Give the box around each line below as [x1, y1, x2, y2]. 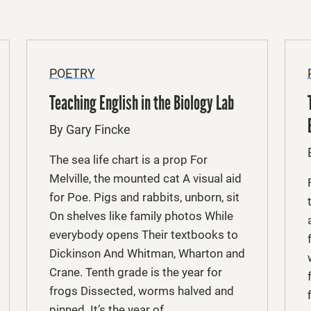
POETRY [49, 65, 95, 81]
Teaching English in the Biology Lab [49, 90, 234, 115]
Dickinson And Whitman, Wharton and [49, 246, 245, 260]
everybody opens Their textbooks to [49, 227, 238, 242]
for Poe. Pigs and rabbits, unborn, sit [49, 190, 239, 204]
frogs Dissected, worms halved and [49, 283, 234, 298]
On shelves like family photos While [49, 208, 233, 223]
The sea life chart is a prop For [49, 152, 208, 167]
